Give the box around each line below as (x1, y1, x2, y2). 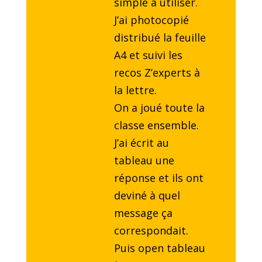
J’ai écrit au (113, 136, 169, 150)
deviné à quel (113, 188, 180, 203)
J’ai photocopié (113, 13, 189, 27)
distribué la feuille (113, 30, 206, 45)
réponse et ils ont (113, 171, 204, 185)
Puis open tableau (113, 241, 205, 256)
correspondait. (113, 223, 188, 238)
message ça (113, 206, 173, 220)
